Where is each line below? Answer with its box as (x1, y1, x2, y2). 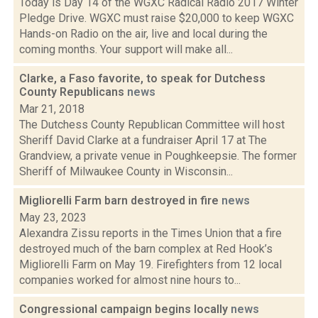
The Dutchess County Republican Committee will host (19, 118, 285, 131)
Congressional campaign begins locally (19, 302, 231, 316)
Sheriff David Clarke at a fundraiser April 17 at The (19, 133, 267, 147)
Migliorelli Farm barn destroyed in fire (19, 194, 221, 207)
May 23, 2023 (19, 211, 87, 224)
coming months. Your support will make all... (19, 43, 233, 56)
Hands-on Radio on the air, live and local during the (19, 27, 268, 40)
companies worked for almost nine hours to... (19, 273, 241, 287)
